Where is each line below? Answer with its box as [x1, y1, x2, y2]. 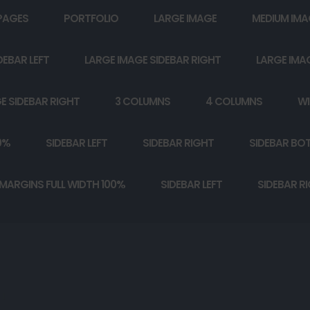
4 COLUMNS [206, 94, 262, 109]
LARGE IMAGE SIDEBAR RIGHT [84, 53, 221, 67]
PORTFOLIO [64, 11, 118, 26]
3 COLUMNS [115, 94, 170, 109]
